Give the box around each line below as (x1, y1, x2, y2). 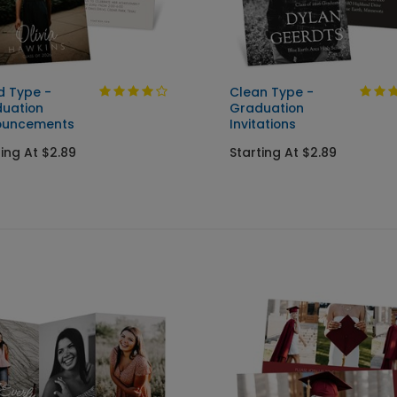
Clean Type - (230, 83, 314, 101)
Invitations (230, 115, 296, 133)
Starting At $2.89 (230, 144, 337, 161)
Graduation (230, 99, 304, 117)
